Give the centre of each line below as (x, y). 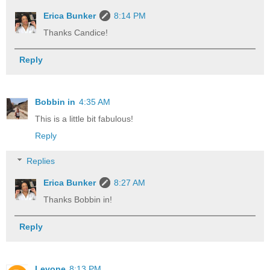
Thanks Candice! (76, 33)
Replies (41, 161)
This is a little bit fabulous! (84, 119)
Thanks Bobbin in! (78, 199)
